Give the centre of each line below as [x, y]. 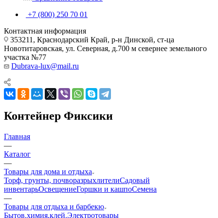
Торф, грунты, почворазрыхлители [62, 180]
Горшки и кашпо [104, 189]
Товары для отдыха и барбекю [54, 206]
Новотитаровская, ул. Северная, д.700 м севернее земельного [105, 48]
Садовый [135, 180]
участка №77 [25, 57]
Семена [144, 189]
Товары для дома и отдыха [48, 171]
